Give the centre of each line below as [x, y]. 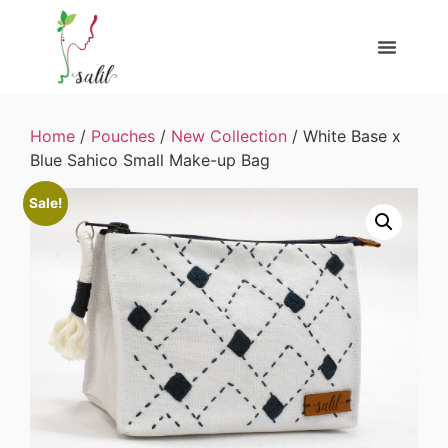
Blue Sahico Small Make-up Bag [150, 160]
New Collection [229, 136]
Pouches [123, 136]
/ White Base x [344, 136]
